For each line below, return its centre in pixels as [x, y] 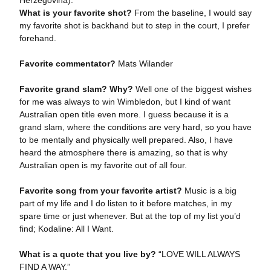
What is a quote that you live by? [87, 254]
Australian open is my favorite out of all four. [103, 165]
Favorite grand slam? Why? [76, 89]
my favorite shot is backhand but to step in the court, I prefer [134, 26]
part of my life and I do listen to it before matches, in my [125, 204]
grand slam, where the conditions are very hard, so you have [135, 127]
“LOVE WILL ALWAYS [198, 254]
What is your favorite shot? [75, 13]
